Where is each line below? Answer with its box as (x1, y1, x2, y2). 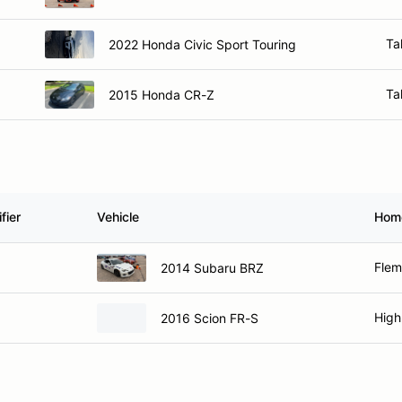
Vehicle (97, 209, 139, 224)
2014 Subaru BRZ (161, 259, 264, 275)
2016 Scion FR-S (161, 310, 258, 326)
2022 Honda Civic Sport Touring (109, 36, 296, 52)
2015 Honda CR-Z (109, 86, 214, 102)
